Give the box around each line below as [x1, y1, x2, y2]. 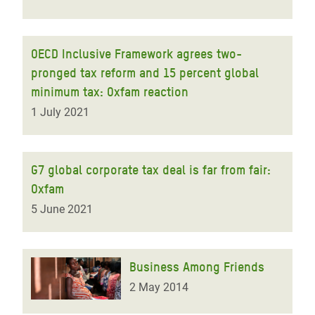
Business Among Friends [129, 259, 264, 274]
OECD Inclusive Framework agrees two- [31, 46, 242, 61]
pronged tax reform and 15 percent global [31, 65, 259, 80]
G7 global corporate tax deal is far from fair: [31, 162, 271, 177]
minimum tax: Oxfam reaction [31, 84, 188, 99]
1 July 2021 [31, 105, 89, 119]
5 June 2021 [31, 202, 93, 216]
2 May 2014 [129, 281, 188, 294]
